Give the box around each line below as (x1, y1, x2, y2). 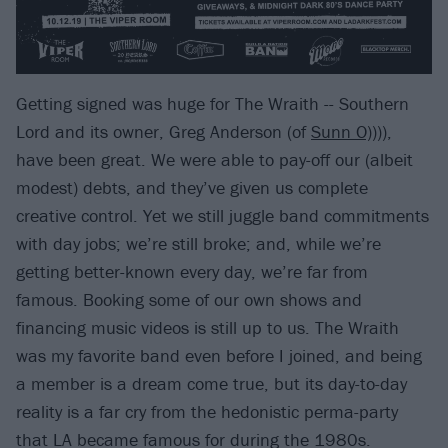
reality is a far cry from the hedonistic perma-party (16, 400, 398, 424)
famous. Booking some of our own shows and (16, 288, 362, 312)
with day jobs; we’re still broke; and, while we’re (16, 232, 381, 256)
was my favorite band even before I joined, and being (16, 344, 422, 368)
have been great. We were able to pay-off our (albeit (16, 148, 413, 172)
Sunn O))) (311, 120, 382, 144)
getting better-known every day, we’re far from (16, 260, 368, 284)
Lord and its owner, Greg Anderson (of (16, 120, 311, 144)
